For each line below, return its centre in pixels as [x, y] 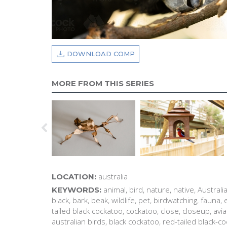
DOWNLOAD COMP [101, 53]
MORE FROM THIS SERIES [103, 83]
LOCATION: [74, 177]
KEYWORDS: [77, 190]
